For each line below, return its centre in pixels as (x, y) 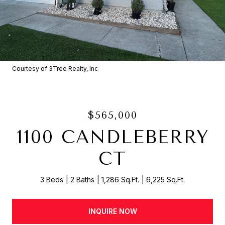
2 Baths (82, 180)
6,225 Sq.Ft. (165, 180)
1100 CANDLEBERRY (113, 137)
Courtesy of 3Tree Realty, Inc (55, 69)
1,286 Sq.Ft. (120, 180)
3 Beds (52, 180)
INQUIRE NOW (113, 211)
